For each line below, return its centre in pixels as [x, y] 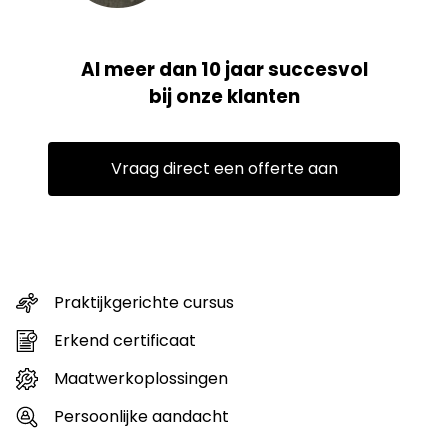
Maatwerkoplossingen [141, 378]
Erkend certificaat [125, 340]
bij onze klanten [224, 97]
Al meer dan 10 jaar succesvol [224, 70]
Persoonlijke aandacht [141, 416]
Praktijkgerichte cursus [144, 302]
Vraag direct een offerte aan [224, 169]
